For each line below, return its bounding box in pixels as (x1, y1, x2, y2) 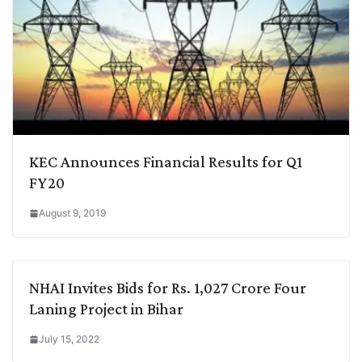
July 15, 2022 (39, 333, 99, 346)
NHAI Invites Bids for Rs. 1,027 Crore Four (29, 279, 306, 297)
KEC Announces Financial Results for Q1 (29, 153, 302, 171)
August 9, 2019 (39, 207, 106, 220)
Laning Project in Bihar (29, 300, 183, 318)
